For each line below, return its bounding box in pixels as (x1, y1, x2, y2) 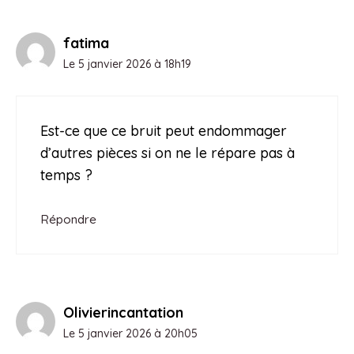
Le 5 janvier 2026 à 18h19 (63, 56, 191, 71)
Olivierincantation (63, 303, 183, 322)
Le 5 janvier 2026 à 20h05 (63, 326, 198, 341)
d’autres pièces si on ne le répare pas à (40, 143, 295, 162)
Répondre (40, 211, 96, 227)
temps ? (40, 165, 92, 184)
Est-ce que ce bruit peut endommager (40, 121, 287, 140)
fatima (63, 33, 109, 52)
